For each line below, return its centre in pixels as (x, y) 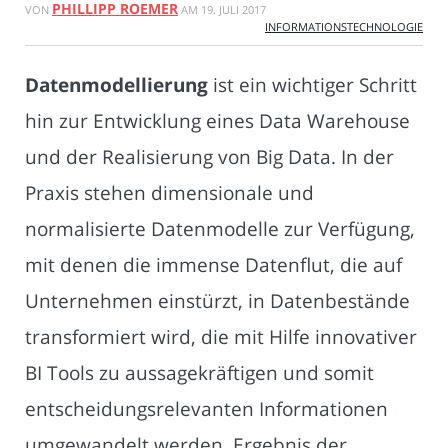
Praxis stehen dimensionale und (169, 193)
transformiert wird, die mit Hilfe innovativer (221, 337)
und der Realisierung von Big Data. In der (209, 157)
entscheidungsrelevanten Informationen (206, 409)
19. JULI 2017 (233, 10)
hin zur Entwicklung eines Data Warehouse (217, 121)
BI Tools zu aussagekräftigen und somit (199, 373)
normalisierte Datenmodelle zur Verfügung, (220, 229)
